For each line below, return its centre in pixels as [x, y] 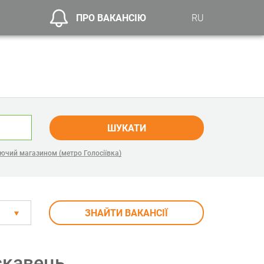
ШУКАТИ [126, 128]
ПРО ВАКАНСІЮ [111, 18]
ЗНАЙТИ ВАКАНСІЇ [127, 213]
